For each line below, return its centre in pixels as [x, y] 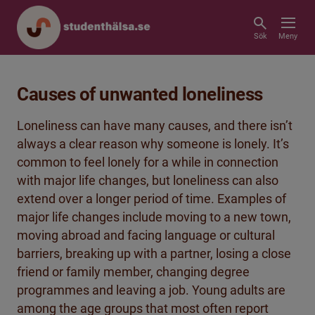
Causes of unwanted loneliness [140, 94]
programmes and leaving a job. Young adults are [151, 290]
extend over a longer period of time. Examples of [152, 199]
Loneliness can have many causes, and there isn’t [155, 126]
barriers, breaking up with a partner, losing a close [154, 253]
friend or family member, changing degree [133, 272]
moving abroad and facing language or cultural [146, 235]
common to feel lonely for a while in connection [148, 162]
